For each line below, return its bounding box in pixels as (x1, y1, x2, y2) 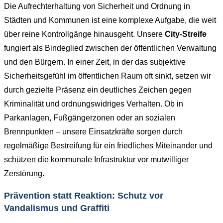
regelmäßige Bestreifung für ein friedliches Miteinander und (4, 141, 213, 150)
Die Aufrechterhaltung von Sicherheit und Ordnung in (4, 2, 190, 11)
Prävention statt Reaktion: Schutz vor (4, 191, 163, 201)
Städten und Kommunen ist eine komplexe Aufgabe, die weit (4, 16, 216, 25)
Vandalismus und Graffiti (4, 203, 110, 214)
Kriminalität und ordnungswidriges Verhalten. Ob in (4, 100, 183, 109)
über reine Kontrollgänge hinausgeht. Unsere (4, 30, 165, 39)
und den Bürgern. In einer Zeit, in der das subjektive (4, 58, 186, 67)
